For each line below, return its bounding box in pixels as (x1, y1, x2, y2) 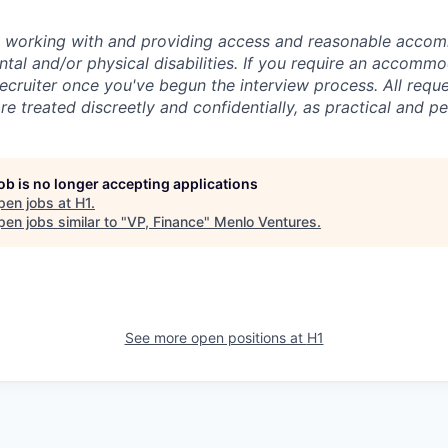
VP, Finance (127, 213, 204, 230)
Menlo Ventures (214, 213, 317, 230)
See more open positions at (124, 329, 307, 346)
